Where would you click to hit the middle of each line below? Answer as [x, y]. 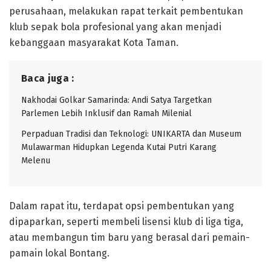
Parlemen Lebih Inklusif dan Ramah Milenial [106, 113]
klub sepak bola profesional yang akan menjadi [115, 27]
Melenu [36, 160]
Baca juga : [48, 78]
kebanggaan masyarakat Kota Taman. [94, 42]
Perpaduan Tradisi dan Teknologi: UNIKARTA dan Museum [131, 134]
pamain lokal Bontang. [59, 253]
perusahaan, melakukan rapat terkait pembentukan [126, 11]
